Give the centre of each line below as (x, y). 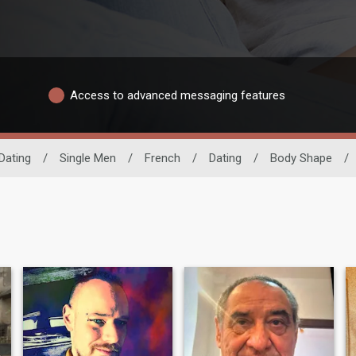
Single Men (87, 159)
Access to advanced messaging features (178, 95)
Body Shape (301, 159)
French (162, 159)
